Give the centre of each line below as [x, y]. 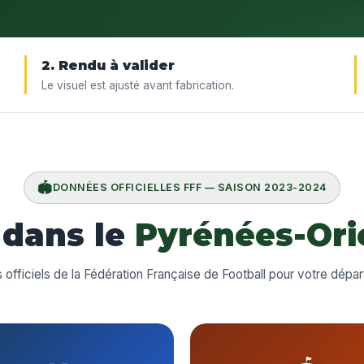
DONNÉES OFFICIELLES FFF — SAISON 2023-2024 [189, 187]
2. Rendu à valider [108, 65]
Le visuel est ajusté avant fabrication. [138, 85]
